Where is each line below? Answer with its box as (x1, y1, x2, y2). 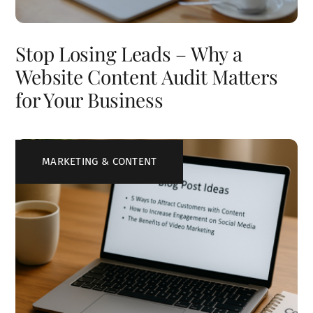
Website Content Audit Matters (15, 63, 278, 89)
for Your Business (15, 86, 163, 112)
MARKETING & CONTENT (41, 155, 157, 168)
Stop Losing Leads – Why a (15, 40, 242, 66)
